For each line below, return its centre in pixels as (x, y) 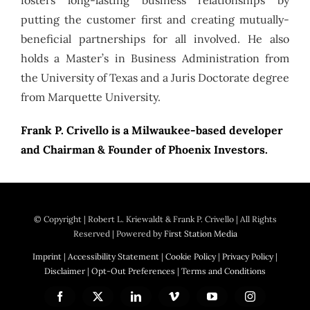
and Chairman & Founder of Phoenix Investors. (144, 149)
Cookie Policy (191, 257)
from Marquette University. (90, 97)
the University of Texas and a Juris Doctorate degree (155, 77)
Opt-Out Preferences (133, 271)
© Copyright (58, 219)
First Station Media (200, 234)
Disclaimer (65, 271)
